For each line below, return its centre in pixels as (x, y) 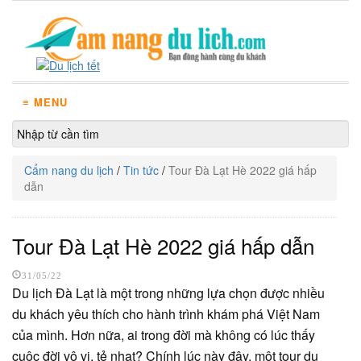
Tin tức (141, 170)
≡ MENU (45, 102)
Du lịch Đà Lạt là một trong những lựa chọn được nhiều (168, 293)
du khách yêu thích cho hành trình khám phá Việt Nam (166, 314)
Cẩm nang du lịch (69, 170)
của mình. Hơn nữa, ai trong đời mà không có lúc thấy (164, 335)
